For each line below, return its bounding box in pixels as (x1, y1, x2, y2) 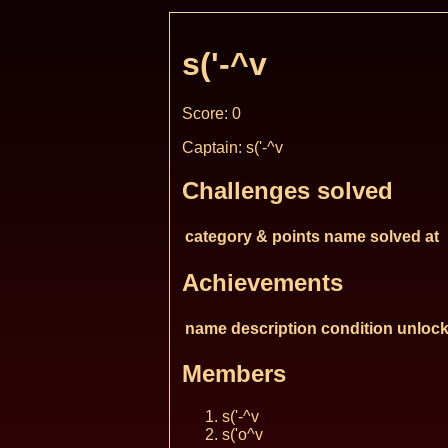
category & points (185, 227, 320, 245)
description (231, 319, 317, 337)
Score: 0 (182, 104, 241, 122)
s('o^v (222, 426, 263, 444)
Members (182, 360, 286, 388)
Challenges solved (182, 176, 393, 204)
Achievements (182, 268, 343, 296)
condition (321, 319, 393, 337)
